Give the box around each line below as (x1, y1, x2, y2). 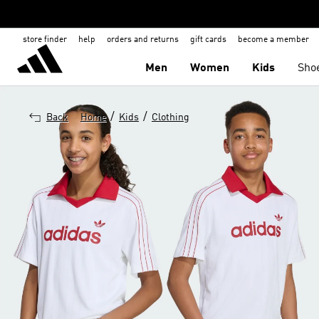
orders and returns (107, 36, 179, 44)
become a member (238, 36, 309, 44)
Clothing (152, 113, 189, 122)
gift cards (190, 36, 226, 44)
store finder (23, 36, 67, 44)
